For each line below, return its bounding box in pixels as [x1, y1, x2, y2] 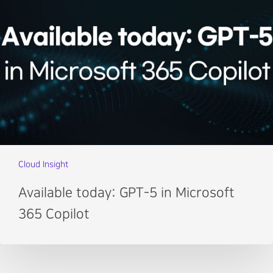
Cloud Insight [18, 160, 68, 169]
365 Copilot [18, 207, 90, 222]
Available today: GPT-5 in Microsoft [18, 186, 235, 200]
